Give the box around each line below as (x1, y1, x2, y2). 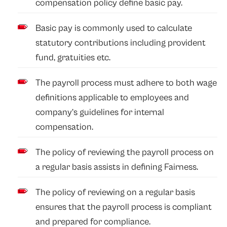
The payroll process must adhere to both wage (35, 78, 217, 89)
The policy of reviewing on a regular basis (35, 187, 196, 198)
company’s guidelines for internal (35, 107, 165, 118)
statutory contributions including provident (35, 37, 206, 49)
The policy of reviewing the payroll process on (35, 147, 214, 158)
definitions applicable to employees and (35, 92, 190, 103)
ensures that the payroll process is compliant (35, 202, 212, 213)
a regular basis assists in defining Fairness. (35, 162, 199, 173)
